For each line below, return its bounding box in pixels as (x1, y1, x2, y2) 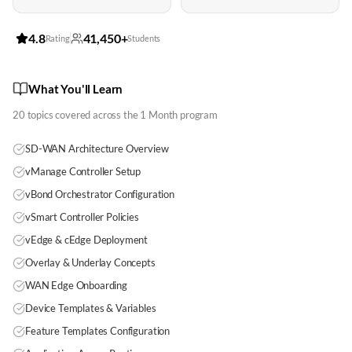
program (178, 108, 218, 121)
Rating (45, 33, 70, 43)
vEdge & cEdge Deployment (25, 233, 148, 246)
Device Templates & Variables (25, 302, 156, 314)
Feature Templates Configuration (25, 324, 170, 337)
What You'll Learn (28, 82, 123, 96)
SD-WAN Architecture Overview (25, 142, 169, 155)
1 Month (140, 108, 178, 121)
